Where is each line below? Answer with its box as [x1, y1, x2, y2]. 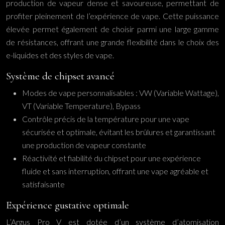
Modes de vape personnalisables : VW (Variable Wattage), [22, 88, 219, 97]
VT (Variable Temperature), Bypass [22, 101, 141, 110]
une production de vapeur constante [22, 140, 146, 150]
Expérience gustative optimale [6, 199, 129, 211]
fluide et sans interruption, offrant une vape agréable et [22, 166, 208, 176]
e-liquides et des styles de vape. [6, 50, 114, 60]
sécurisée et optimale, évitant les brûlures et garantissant [22, 127, 215, 137]
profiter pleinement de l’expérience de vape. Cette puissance [6, 11, 219, 21]
